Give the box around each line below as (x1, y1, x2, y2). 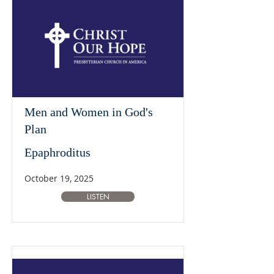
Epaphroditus (24, 146, 91, 159)
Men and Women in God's (24, 105, 153, 119)
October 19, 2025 (24, 172, 94, 184)
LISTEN (86, 191, 109, 202)
